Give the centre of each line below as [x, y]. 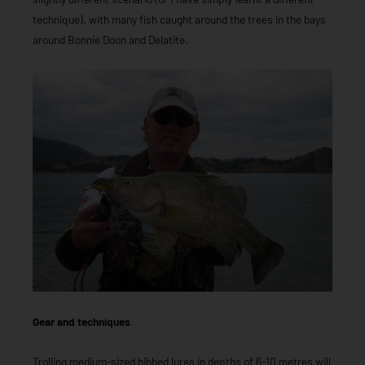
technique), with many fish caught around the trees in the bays [179, 20]
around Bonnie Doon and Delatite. [110, 40]
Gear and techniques [81, 322]
